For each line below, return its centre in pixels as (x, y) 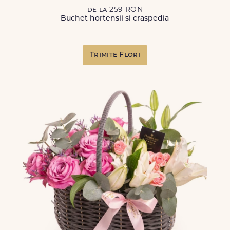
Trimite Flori (115, 55)
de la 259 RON (115, 10)
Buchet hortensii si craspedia (115, 19)
